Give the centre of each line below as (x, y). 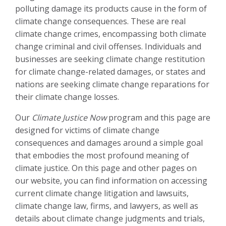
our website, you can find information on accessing (111, 180)
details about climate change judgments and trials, (110, 218)
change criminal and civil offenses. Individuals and (108, 46)
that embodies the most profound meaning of (102, 155)
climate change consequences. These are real (100, 21)
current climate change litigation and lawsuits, (102, 193)
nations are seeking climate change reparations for (112, 84)
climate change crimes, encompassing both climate (111, 34)
